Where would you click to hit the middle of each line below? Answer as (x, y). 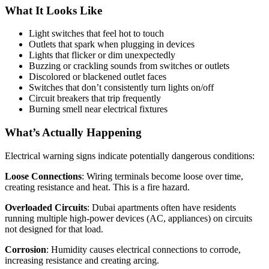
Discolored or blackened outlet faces (98, 77)
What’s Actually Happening (73, 133)
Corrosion (26, 249)
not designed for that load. (54, 229)
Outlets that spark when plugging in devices (112, 44)
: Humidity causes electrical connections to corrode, (144, 249)
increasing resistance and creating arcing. (82, 260)
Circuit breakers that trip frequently (95, 98)
